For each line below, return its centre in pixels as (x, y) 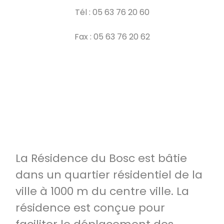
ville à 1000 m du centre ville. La (102, 191)
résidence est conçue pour (90, 208)
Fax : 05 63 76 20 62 (112, 37)
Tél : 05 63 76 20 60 (112, 12)
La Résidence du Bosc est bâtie (101, 158)
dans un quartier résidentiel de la (109, 175)
